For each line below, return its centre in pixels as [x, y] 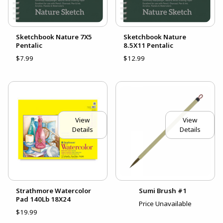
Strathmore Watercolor [54, 190]
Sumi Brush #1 [163, 190]
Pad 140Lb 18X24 [43, 199]
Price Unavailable [165, 203]
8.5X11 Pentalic [148, 45]
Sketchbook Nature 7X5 [54, 37]
